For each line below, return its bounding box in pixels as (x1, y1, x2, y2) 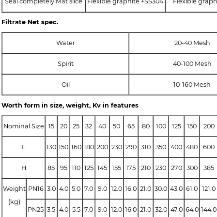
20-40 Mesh (174, 39, 210, 46)
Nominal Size (3, 122, 44, 130)
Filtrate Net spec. (1, 18, 58, 26)
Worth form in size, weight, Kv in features (1, 101, 139, 109)
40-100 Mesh (172, 60, 212, 67)
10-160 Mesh (173, 80, 211, 88)
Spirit (57, 60, 74, 67)
